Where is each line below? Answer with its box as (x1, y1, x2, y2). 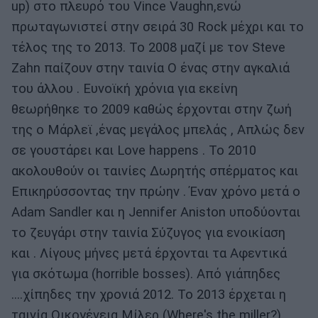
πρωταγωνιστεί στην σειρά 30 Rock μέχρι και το (11, 18, 304, 35)
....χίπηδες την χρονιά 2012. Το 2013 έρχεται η (11, 286, 286, 302)
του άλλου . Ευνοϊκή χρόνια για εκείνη (11, 80, 238, 97)
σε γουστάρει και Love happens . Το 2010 (11, 142, 256, 158)
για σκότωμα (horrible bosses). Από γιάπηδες (11, 265, 280, 282)
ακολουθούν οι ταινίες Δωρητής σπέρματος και (11, 163, 298, 179)
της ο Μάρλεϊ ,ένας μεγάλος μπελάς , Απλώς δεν (11, 121, 305, 138)
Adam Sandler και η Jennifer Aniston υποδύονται (11, 204, 300, 220)
